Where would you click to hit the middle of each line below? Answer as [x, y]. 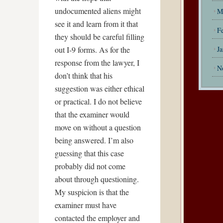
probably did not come [90, 166]
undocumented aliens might [98, 11]
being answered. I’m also [94, 140]
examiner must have [86, 205]
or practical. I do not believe [98, 101]
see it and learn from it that [96, 24]
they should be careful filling [100, 37]
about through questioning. [97, 179]
